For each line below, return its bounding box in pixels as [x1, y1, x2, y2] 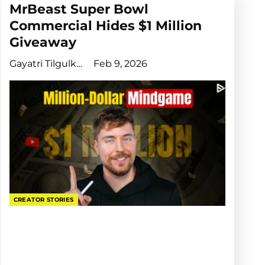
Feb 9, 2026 [93, 58, 147, 70]
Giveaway [9, 34, 76, 51]
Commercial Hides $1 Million [9, 18, 202, 34]
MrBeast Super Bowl [9, 1, 148, 18]
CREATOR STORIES [13, 196, 74, 204]
